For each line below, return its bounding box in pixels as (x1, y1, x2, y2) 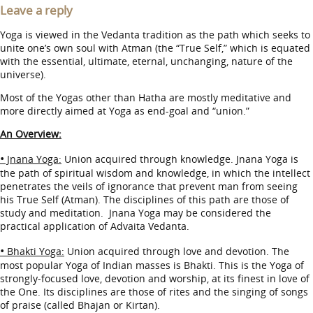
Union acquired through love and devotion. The (64, 245, 289, 258)
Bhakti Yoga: (4, 245, 64, 258)
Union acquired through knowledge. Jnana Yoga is (61, 152, 298, 166)
